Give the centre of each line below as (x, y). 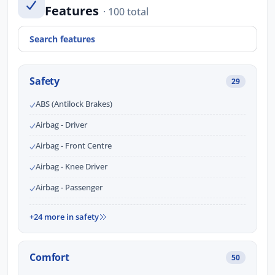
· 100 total (126, 11)
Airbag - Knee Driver (72, 167)
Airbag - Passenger (69, 188)
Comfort (49, 258)
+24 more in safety (64, 217)
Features (73, 10)
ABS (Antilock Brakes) (74, 104)
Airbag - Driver (61, 125)
